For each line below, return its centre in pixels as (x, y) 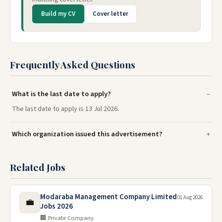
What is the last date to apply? (61, 94)
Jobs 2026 (56, 206)
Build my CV (58, 14)
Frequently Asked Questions (73, 64)
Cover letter (111, 14)
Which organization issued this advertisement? (87, 134)
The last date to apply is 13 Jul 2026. (65, 109)
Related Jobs (38, 167)
